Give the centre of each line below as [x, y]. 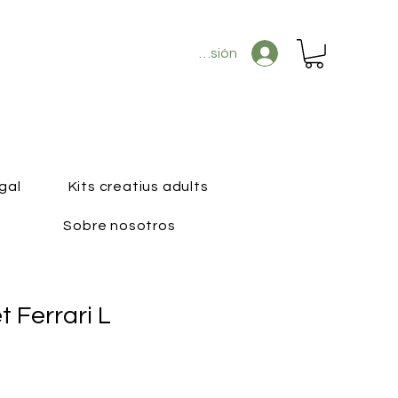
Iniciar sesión [196, 53]
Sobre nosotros [119, 226]
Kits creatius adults [138, 187]
